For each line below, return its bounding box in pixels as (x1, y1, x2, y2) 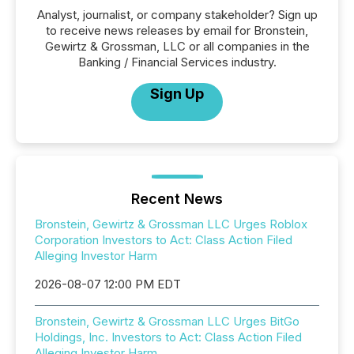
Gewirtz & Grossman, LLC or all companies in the (44, 39, 310, 54)
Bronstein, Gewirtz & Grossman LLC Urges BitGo (35, 314, 299, 329)
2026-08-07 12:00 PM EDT (35, 277, 181, 292)
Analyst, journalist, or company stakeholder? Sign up (36, 7, 318, 22)
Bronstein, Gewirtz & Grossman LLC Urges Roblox (35, 217, 307, 232)
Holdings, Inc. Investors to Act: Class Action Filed (35, 330, 302, 345)
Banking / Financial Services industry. (77, 55, 277, 70)
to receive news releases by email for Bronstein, (46, 23, 308, 38)
